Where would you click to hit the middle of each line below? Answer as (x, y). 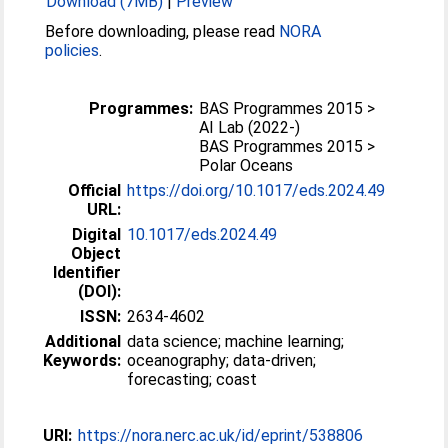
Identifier (87, 272)
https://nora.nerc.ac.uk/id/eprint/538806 (221, 435)
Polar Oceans (246, 165)
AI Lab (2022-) (250, 127)
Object (96, 253)
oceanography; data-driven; (222, 360)
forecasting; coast (192, 379)
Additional (83, 341)
